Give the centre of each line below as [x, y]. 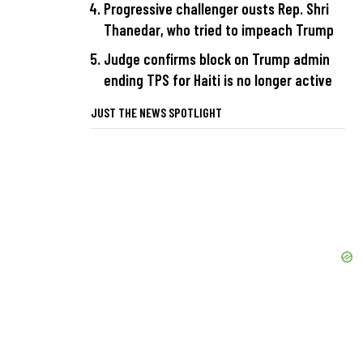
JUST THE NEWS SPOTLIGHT [156, 112]
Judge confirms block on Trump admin [217, 58]
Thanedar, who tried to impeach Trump [219, 30]
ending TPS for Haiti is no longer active [218, 79]
